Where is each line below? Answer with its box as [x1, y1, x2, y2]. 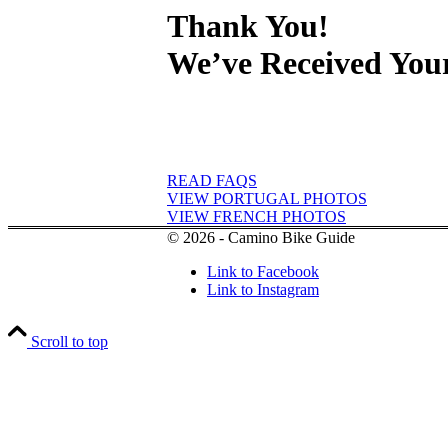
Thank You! [167, 8, 329, 45]
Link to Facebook [207, 262, 319, 280]
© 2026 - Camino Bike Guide [167, 228, 355, 246]
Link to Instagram [207, 280, 319, 298]
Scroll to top [31, 332, 108, 350]
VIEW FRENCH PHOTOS [167, 207, 346, 225]
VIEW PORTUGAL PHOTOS [167, 189, 367, 207]
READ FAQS [167, 171, 257, 189]
